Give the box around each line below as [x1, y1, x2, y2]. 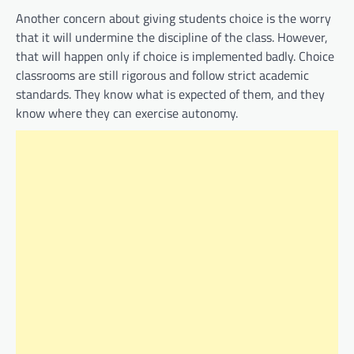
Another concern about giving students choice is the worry [16, 8, 331, 28]
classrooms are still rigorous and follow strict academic [16, 65, 309, 85]
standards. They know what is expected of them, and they [16, 84, 325, 104]
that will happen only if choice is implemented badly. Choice [16, 46, 334, 66]
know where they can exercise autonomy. [16, 103, 238, 122]
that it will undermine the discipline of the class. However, [16, 27, 328, 47]
